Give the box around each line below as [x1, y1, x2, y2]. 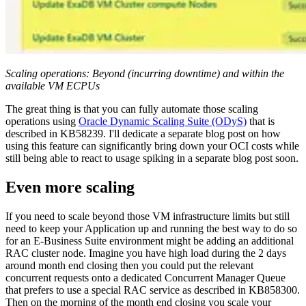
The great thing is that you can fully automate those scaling [5, 103, 258, 115]
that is [247, 115, 275, 128]
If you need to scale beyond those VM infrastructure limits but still [5, 210, 290, 223]
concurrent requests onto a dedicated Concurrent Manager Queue [5, 272, 286, 284]
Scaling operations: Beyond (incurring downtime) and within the [5, 68, 284, 80]
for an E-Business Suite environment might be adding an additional [5, 235, 294, 247]
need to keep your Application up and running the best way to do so [5, 223, 297, 235]
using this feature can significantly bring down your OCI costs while [5, 140, 299, 152]
